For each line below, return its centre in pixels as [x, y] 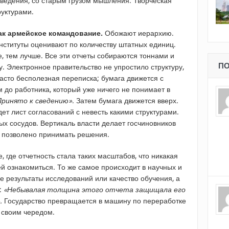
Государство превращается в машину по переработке [94, 201]
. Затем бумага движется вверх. [125, 101]
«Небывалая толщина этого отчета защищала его [95, 190]
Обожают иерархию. [138, 33]
